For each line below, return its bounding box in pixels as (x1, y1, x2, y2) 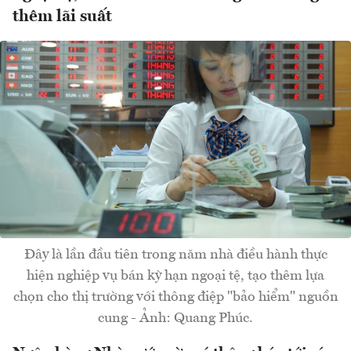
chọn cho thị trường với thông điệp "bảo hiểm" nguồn (13, 290, 338, 305)
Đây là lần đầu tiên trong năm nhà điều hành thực (24, 248, 327, 262)
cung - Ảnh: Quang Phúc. (98, 311, 253, 326)
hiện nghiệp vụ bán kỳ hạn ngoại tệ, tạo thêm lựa (27, 269, 324, 284)
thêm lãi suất (13, 9, 112, 26)
